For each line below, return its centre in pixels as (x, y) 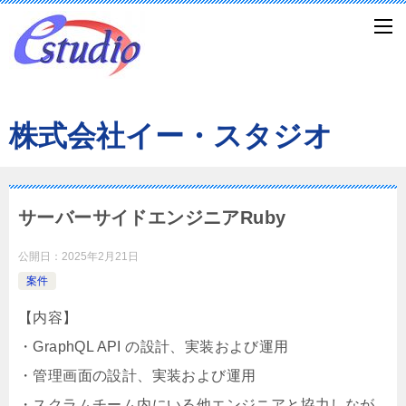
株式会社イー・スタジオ (171, 136)
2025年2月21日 (100, 256)
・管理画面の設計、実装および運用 (137, 376)
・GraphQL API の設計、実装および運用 (154, 347)
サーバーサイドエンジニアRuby (152, 217)
